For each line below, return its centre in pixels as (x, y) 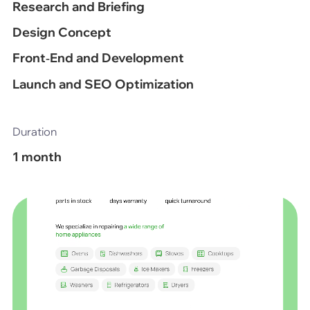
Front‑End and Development (98, 58)
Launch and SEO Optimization (103, 84)
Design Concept (62, 33)
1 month (37, 156)
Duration (34, 132)
